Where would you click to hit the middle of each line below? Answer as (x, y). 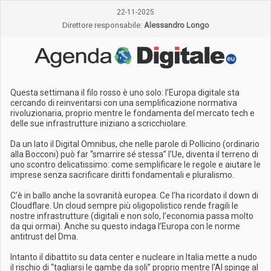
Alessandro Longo (176, 25)
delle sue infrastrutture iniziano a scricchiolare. (99, 123)
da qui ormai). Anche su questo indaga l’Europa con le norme (125, 226)
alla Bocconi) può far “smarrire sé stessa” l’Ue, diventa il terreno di (134, 154)
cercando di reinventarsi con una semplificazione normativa (124, 103)
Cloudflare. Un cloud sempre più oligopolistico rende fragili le (124, 206)
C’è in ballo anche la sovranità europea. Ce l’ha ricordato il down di (134, 195)
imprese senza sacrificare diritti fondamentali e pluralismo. (122, 175)
